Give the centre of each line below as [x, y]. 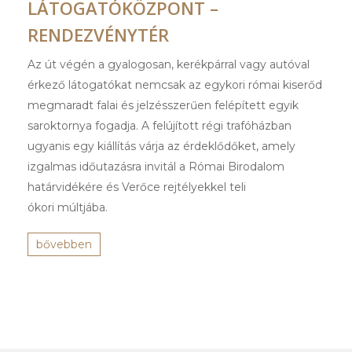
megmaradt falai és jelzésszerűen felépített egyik [163, 106]
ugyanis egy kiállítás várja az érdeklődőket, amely [161, 147]
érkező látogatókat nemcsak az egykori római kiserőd [175, 85]
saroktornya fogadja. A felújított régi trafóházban [159, 126]
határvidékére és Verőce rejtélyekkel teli [137, 187]
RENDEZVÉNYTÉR [98, 35]
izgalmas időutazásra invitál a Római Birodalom [156, 167]
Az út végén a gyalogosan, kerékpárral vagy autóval [169, 65]
